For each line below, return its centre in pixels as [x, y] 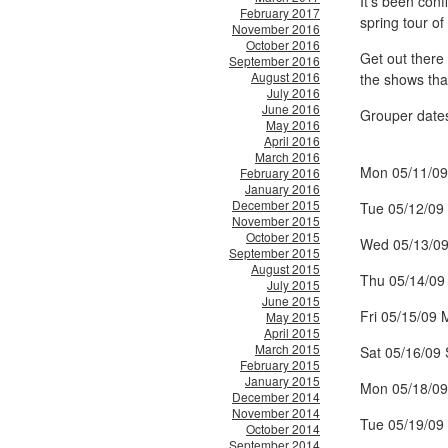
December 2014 [276, 396]
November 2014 [276, 412]
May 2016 [293, 124]
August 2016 [285, 76]
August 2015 [285, 268]
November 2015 [276, 220]
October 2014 [283, 428]
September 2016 [274, 60]
